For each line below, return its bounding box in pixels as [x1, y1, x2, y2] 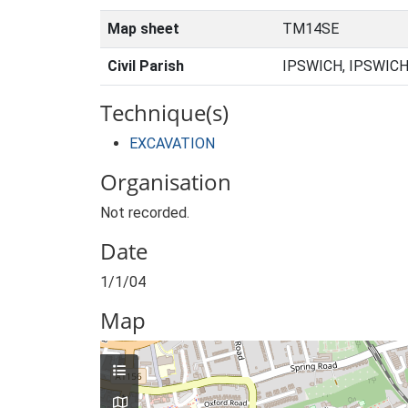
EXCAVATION [129, 135, 215, 152]
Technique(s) [100, 97, 229, 127]
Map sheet [107, 20, 179, 37]
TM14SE [282, 20, 339, 37]
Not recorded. [100, 204, 189, 221]
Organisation [100, 167, 231, 197]
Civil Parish [107, 57, 184, 75]
